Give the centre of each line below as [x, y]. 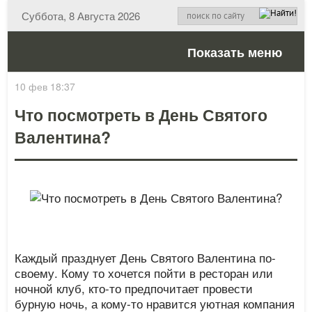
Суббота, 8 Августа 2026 [81, 16]
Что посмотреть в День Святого [141, 115]
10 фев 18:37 [45, 86]
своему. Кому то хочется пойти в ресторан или [144, 273]
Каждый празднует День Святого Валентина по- [146, 257]
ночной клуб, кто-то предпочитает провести [134, 288]
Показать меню [234, 52]
